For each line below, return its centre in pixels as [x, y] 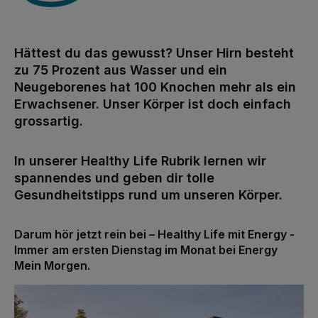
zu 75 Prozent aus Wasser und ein [121, 70]
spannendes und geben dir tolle [114, 178]
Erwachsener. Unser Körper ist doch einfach [153, 104]
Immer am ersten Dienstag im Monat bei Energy [146, 250]
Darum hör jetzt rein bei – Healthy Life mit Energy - [154, 235]
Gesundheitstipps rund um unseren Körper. [148, 195]
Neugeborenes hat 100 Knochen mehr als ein [155, 87]
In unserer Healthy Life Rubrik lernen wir [140, 161]
